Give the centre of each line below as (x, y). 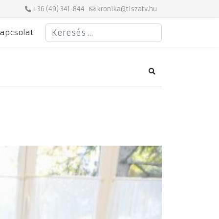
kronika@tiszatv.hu (127, 9)
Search (163, 75)
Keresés (59, 28)
